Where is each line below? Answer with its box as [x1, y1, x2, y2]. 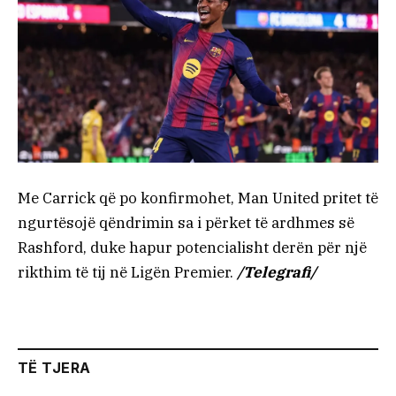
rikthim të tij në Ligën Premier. [18, 262, 237, 282]
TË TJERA [18, 358, 91, 377]
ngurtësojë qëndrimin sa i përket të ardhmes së [18, 212, 354, 232]
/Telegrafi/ [237, 262, 316, 282]
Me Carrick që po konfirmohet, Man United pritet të [18, 187, 378, 208]
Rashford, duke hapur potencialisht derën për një [18, 237, 367, 257]
